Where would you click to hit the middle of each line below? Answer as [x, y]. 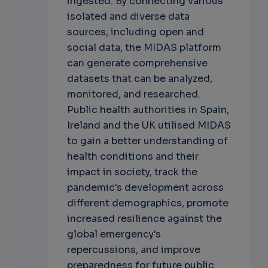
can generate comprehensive [137, 63]
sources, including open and [135, 32]
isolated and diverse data [128, 16]
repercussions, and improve [133, 249]
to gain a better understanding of [147, 141]
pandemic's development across [145, 187]
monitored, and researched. [133, 94]
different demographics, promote [147, 203]
